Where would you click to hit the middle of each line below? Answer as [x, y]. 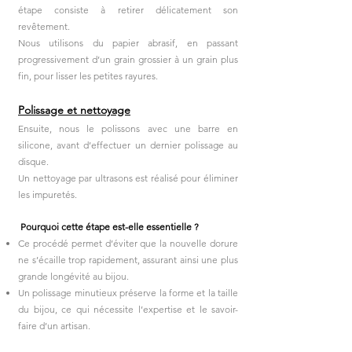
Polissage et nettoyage [74, 110]
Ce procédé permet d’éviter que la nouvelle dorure [128, 243]
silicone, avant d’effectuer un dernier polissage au [128, 145]
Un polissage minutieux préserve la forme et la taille [128, 292]
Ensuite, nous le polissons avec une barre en [128, 128]
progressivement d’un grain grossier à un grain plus [128, 59]
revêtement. [44, 26]
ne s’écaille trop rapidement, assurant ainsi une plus [128, 259]
